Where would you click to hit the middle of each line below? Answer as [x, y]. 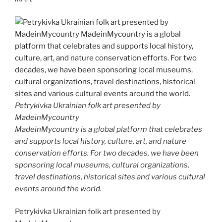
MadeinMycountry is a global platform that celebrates [109, 129]
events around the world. [58, 189]
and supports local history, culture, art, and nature [101, 141]
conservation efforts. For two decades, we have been [107, 153]
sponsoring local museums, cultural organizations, [102, 165]
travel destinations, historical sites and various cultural [110, 177]
